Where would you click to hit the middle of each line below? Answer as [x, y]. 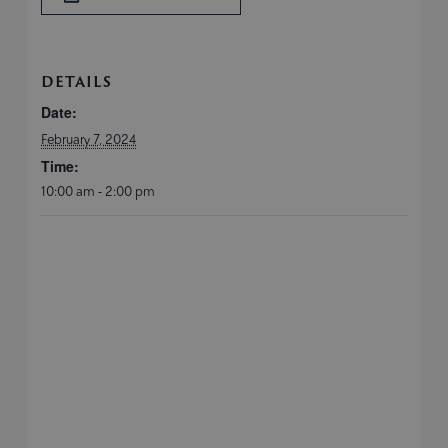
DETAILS [77, 82]
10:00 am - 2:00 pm [98, 192]
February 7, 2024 [89, 140]
